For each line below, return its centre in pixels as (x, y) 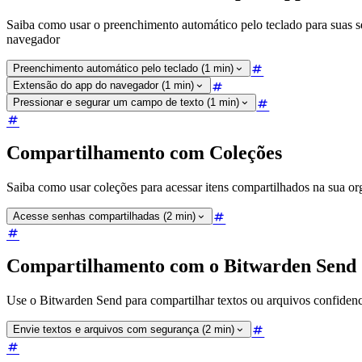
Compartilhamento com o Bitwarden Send (181, 266)
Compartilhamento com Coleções (144, 152)
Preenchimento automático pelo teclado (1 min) (123, 69)
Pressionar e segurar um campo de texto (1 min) (126, 103)
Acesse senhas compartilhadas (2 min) (104, 216)
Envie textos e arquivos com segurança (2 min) (124, 330)
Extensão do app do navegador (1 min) (103, 86)
